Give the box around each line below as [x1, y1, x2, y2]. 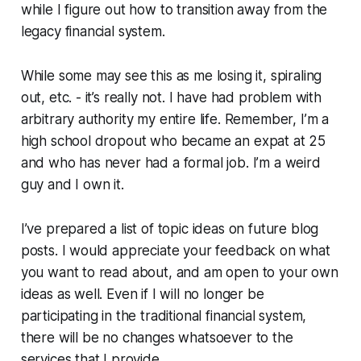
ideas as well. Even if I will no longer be [20, 285, 264, 302]
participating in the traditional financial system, [20, 307, 307, 324]
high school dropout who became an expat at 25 [20, 132, 326, 149]
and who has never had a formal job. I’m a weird [20, 154, 321, 171]
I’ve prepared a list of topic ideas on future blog [20, 220, 319, 237]
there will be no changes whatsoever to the [20, 329, 293, 346]
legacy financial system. [20, 23, 165, 39]
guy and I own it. [20, 176, 124, 193]
